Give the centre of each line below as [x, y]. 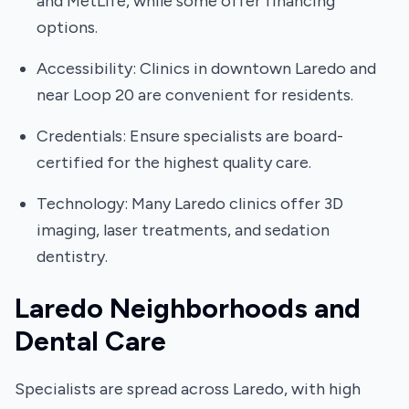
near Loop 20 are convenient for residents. [195, 95]
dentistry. [72, 257]
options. [67, 27]
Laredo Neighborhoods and [188, 308]
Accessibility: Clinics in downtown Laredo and [206, 68]
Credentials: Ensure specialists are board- [190, 136]
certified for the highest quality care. [174, 163]
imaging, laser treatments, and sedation [183, 230]
